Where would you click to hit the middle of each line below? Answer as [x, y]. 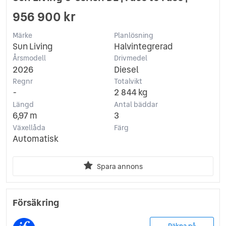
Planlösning [133, 35]
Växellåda [29, 127]
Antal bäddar [136, 104]
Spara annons [120, 166]
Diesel [126, 69]
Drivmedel [130, 58]
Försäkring [36, 202]
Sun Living [33, 46]
